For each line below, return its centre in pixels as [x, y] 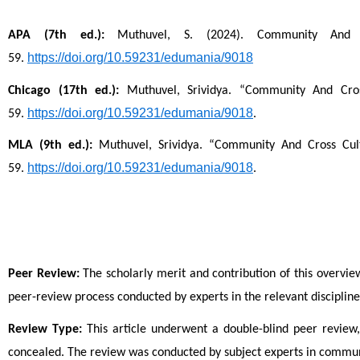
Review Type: [45, 329]
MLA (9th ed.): [51, 146]
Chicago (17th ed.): [64, 90]
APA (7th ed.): [56, 36]
